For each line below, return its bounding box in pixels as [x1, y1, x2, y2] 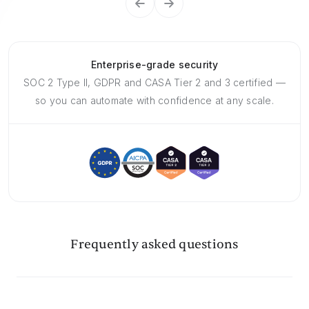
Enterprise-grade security [90, 59, 219, 71]
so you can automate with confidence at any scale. [35, 94, 274, 107]
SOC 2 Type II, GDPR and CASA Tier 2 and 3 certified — [23, 77, 286, 89]
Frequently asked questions [70, 237, 239, 253]
